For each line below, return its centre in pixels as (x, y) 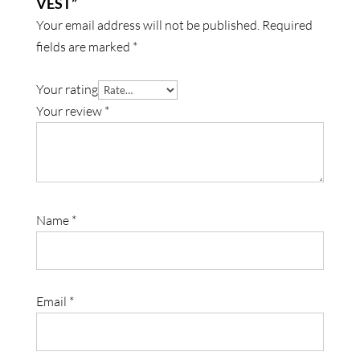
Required (287, 25)
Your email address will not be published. (147, 25)
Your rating (67, 90)
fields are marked (84, 47)
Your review (70, 111)
